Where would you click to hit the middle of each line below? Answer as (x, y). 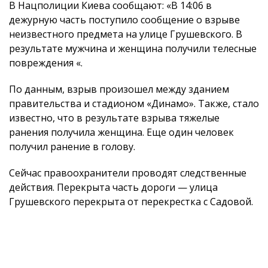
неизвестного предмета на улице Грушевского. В (126, 34)
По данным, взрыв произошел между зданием (119, 89)
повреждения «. (46, 63)
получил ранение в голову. (72, 147)
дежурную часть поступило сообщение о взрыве (124, 20)
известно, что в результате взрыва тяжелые (114, 118)
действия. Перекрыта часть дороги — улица (113, 187)
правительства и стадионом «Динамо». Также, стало (134, 103)
